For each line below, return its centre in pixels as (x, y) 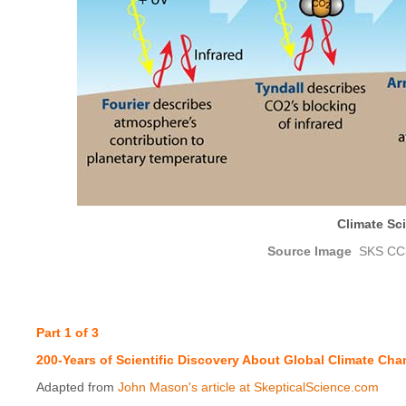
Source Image (311, 251)
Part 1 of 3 (68, 332)
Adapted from (77, 387)
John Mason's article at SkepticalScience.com (248, 387)
